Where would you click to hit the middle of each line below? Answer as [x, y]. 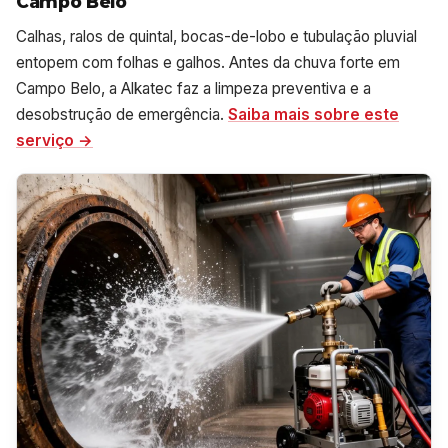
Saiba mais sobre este [313, 114]
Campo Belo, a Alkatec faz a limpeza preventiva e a [193, 88]
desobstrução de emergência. [122, 114]
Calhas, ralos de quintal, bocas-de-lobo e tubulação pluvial [216, 36]
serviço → [54, 140]
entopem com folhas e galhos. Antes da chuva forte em [208, 62]
